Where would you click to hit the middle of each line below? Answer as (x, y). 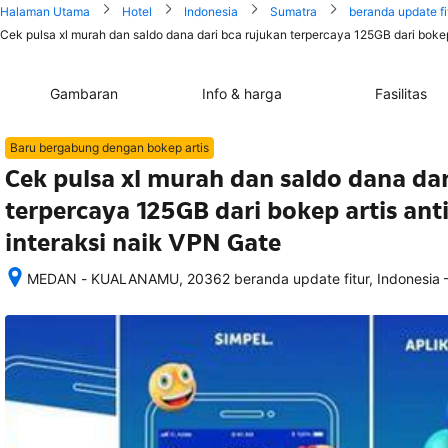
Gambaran (84, 93)
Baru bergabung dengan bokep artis (109, 147)
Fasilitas (400, 93)
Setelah (50, 297)
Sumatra (293, 11)
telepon (50, 437)
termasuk (56, 397)
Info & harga (242, 93)
